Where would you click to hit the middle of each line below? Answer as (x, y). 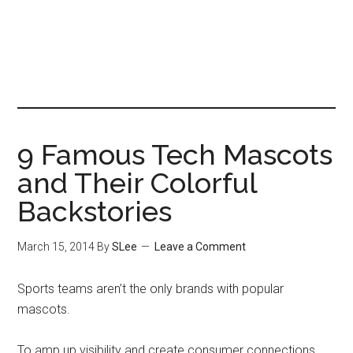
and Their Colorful (137, 183)
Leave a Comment (201, 247)
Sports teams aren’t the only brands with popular (151, 289)
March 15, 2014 (56, 247)
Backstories (95, 211)
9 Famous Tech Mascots (175, 154)
